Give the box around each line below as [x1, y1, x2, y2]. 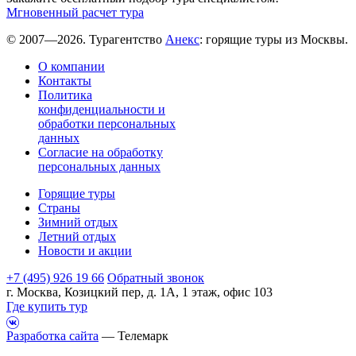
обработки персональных [38, 117, 176, 131]
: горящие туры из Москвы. [199, 33, 348, 47]
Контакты [38, 74, 91, 88]
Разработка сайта [6, 328, 99, 342]
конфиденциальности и [38, 103, 165, 117]
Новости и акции [38, 244, 132, 258]
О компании [38, 60, 105, 74]
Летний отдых [38, 230, 116, 244]
